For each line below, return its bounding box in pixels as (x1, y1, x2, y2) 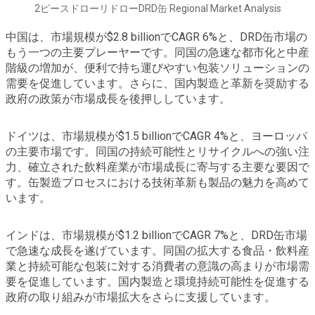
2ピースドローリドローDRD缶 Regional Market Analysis (34, 3, 281, 15)
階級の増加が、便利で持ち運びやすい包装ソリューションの (6, 61, 309, 75)
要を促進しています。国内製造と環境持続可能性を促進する (6, 275, 309, 289)
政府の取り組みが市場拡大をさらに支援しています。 (6, 290, 276, 304)
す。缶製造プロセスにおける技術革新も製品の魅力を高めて (6, 176, 309, 190)
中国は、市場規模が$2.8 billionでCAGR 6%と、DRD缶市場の (6, 30, 307, 44)
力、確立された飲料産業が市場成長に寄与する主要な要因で (6, 160, 309, 174)
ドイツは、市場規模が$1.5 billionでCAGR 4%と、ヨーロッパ (6, 129, 307, 143)
